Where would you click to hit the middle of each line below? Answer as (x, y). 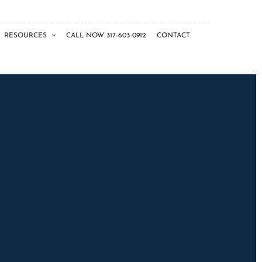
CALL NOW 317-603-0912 (106, 36)
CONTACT (173, 36)
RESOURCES (25, 36)
